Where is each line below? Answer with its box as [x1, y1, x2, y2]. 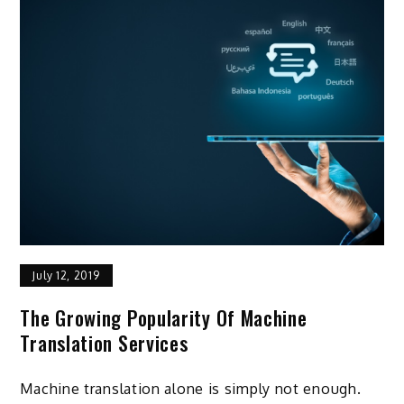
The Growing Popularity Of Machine [20, 303, 308, 333]
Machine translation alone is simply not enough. [20, 380, 362, 399]
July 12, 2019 [32, 269, 100, 283]
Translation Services [20, 328, 188, 358]
